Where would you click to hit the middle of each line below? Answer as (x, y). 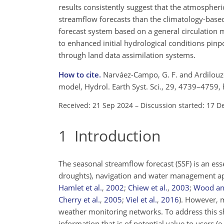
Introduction (114, 135)
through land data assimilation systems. (127, 55)
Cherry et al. (79, 199)
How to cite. (81, 74)
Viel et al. (141, 199)
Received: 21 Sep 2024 (96, 105)
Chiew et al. (148, 187)
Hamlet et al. (80, 187)
